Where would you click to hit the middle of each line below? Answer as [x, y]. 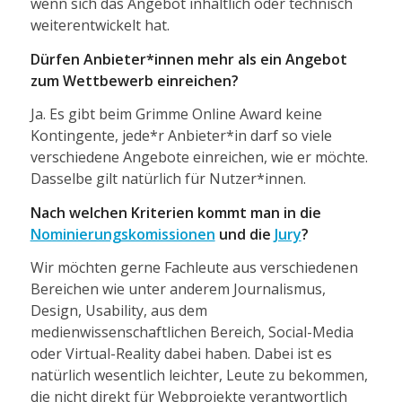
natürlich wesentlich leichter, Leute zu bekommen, [199, 376]
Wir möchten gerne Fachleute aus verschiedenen [194, 268]
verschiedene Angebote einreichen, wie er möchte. [199, 157]
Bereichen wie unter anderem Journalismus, [178, 289]
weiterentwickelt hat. [100, 26]
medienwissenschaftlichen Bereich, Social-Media [192, 332]
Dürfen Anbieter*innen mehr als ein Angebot [188, 59]
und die [245, 234]
